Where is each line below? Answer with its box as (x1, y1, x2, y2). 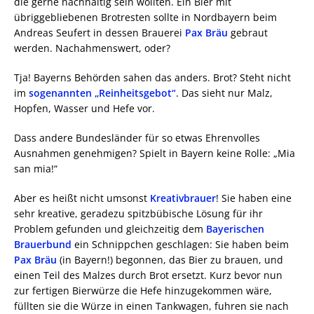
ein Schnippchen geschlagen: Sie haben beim (71, 237, 289, 251)
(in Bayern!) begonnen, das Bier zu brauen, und (57, 252, 283, 266)
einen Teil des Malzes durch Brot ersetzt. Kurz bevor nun (14, 268, 282, 282)
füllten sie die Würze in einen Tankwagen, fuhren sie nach (14, 299, 289, 313)
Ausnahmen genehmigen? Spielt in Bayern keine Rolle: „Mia (14, 146, 295, 160)
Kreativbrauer (150, 191, 216, 205)
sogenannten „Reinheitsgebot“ (29, 86, 176, 100)
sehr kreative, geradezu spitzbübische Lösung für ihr (14, 206, 263, 220)
